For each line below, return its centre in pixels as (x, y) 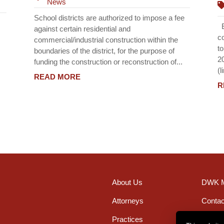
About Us (127, 182)
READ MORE (57, 77)
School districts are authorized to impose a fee (109, 17)
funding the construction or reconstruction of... (108, 61)
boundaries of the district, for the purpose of (104, 50)
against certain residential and (82, 28)
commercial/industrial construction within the (106, 39)
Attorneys (128, 201)
